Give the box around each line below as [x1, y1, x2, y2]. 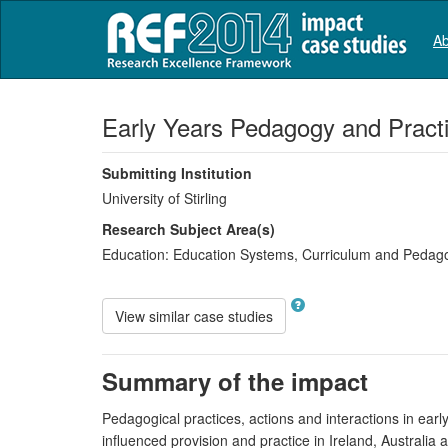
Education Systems [169, 244, 294, 264]
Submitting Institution [102, 163, 252, 183]
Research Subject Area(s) [102, 219, 275, 239]
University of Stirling [102, 188, 227, 208]
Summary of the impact [102, 364, 368, 398]
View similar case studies [115, 306, 273, 326]
